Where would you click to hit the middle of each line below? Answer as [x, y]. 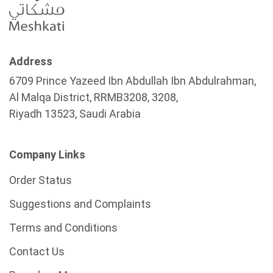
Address [31, 61]
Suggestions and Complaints [80, 204]
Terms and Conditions [63, 228]
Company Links [47, 154]
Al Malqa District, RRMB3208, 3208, [94, 97]
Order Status [41, 180]
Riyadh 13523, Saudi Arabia [75, 114]
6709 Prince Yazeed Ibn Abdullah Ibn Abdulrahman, [133, 81]
